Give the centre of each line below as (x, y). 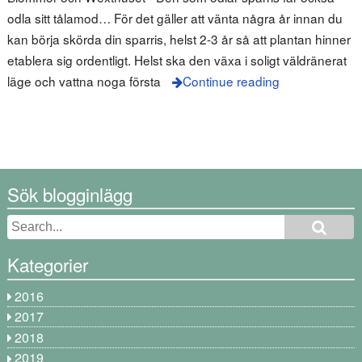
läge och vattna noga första (84, 81)
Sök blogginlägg (69, 194)
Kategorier (47, 265)
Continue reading (231, 81)
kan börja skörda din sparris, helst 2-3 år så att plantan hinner (179, 39)
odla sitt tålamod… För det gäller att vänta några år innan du (175, 18)
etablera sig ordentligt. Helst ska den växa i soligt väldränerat (177, 60)
